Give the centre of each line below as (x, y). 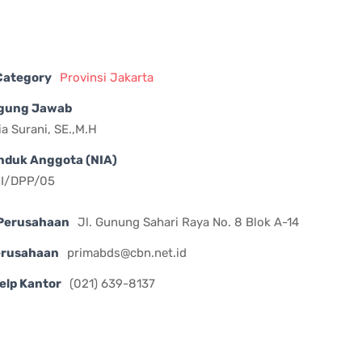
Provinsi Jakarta (107, 78)
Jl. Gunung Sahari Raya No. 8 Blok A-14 (188, 223)
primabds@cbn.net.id (127, 253)
